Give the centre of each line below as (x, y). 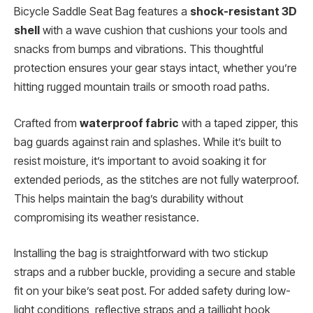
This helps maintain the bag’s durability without (129, 198)
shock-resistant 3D (243, 12)
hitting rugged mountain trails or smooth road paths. (142, 87)
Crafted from (47, 123)
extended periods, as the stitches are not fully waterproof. (156, 180)
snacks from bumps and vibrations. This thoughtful (139, 50)
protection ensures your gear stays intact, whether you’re (155, 68)
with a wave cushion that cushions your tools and (163, 31)
